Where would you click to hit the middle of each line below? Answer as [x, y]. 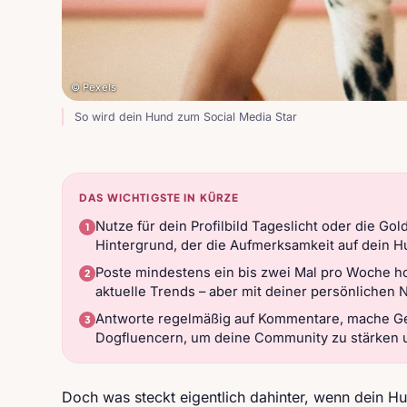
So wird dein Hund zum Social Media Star [186, 117]
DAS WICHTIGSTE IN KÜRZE [159, 198]
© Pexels [94, 87]
